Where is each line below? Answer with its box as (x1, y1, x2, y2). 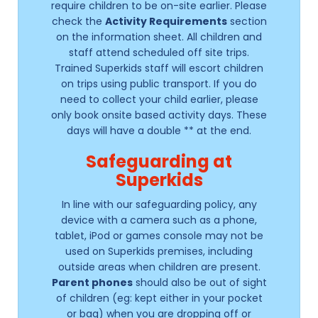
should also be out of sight (132, 275, 267, 290)
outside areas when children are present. (57, 260, 261, 275)
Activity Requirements (104, 14, 227, 29)
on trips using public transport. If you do (61, 77, 257, 92)
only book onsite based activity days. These (51, 108, 267, 123)
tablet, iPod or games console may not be (55, 229, 263, 243)
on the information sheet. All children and (56, 30, 262, 45)
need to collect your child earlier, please (60, 92, 258, 107)
